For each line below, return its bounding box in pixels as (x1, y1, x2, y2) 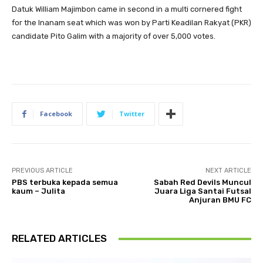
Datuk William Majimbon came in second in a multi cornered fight (12, 5, 242, 14)
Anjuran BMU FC (188, 195, 251, 205)
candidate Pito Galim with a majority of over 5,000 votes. (12, 32, 215, 41)
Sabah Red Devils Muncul (153, 178, 251, 187)
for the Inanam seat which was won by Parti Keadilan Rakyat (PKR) (12, 18, 251, 28)
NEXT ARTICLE (205, 167, 251, 175)
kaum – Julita (12, 187, 65, 196)
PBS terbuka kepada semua (12, 178, 118, 187)
